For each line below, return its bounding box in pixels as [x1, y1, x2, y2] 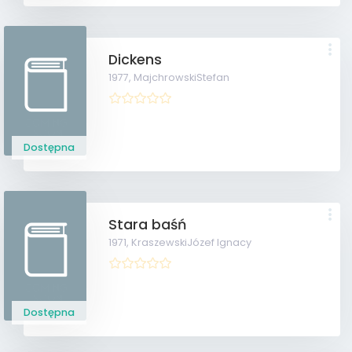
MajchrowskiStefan [134, 71, 230, 84]
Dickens [108, 50, 163, 69]
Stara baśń [108, 215, 187, 234]
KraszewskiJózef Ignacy [131, 236, 252, 249]
